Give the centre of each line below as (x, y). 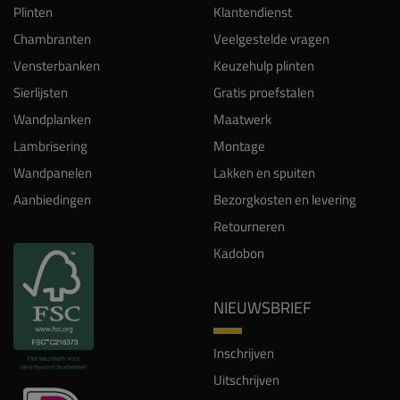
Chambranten (52, 38)
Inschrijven (244, 353)
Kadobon (239, 253)
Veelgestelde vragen (271, 38)
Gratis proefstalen (264, 92)
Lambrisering (50, 146)
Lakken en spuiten (264, 172)
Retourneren (249, 226)
